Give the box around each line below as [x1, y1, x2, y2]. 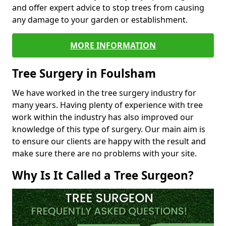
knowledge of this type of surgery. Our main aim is [12, 123, 205, 135]
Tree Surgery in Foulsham [12, 65, 156, 81]
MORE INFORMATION [70, 39, 156, 51]
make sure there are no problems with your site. [12, 147, 197, 159]
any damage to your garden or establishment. [12, 14, 190, 25]
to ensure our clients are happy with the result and [12, 135, 206, 147]
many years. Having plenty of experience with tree [12, 99, 203, 110]
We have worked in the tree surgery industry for [12, 87, 196, 98]
